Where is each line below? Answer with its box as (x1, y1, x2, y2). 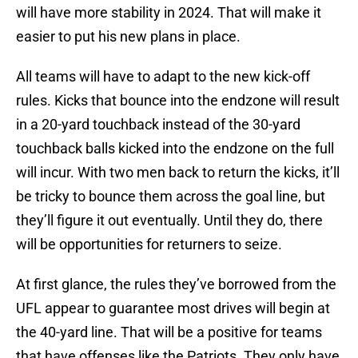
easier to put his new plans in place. (16, 28, 244, 46)
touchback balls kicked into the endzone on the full (16, 140, 334, 157)
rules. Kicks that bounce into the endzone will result (16, 92, 340, 109)
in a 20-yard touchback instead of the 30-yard (16, 116, 300, 133)
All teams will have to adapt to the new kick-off (16, 68, 310, 86)
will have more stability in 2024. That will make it (16, 4, 321, 22)
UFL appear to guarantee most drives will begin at (16, 300, 330, 317)
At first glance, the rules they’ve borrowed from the (16, 276, 336, 293)
